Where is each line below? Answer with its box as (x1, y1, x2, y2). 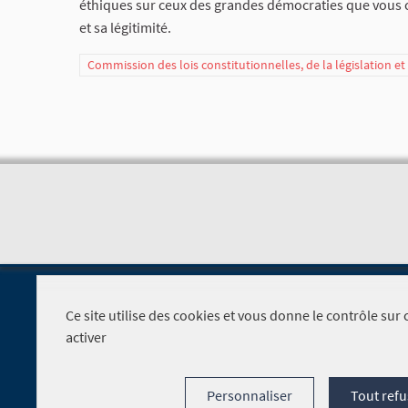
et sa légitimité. (79, 18, 171, 36)
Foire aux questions (251, 371, 372, 389)
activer (66, 328, 107, 346)
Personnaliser (207, 386, 292, 404)
